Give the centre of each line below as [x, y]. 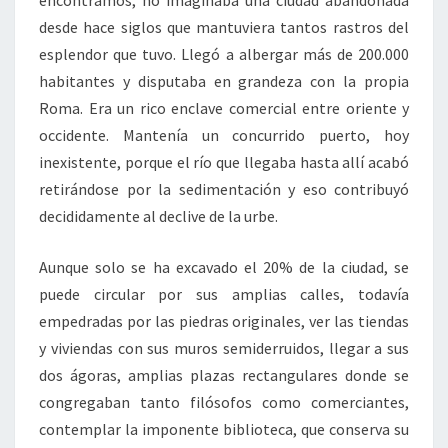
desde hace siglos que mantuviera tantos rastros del [224, 26]
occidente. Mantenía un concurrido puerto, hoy [224, 134]
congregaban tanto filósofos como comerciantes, [224, 401]
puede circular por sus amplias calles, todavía [224, 293]
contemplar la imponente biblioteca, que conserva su [224, 428]
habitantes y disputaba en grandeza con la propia [224, 80]
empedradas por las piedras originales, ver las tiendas [224, 320]
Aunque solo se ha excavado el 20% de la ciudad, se [224, 266]
